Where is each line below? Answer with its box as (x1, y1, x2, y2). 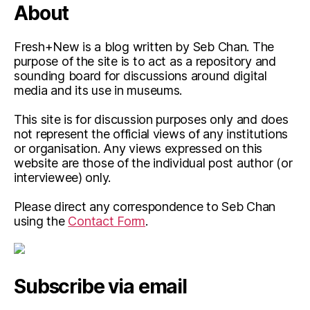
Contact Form (68, 213, 146, 228)
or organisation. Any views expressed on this (14, 140, 263, 156)
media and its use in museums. (14, 82, 183, 98)
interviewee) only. (14, 170, 111, 185)
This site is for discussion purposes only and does (14, 111, 289, 127)
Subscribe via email (14, 274, 187, 298)
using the (14, 213, 69, 228)
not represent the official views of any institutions (14, 126, 288, 141)
